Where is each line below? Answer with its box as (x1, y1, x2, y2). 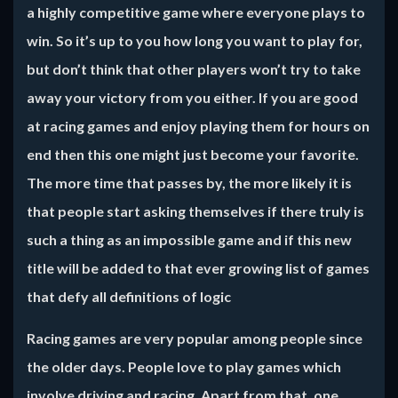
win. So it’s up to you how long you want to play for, (27, 32, 362, 49)
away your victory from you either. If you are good (27, 89, 358, 106)
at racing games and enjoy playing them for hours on (27, 117, 370, 134)
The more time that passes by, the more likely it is (27, 174, 352, 191)
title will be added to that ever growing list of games (27, 259, 370, 276)
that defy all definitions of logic (27, 288, 234, 305)
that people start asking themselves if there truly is (27, 203, 364, 219)
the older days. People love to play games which (27, 358, 341, 375)
